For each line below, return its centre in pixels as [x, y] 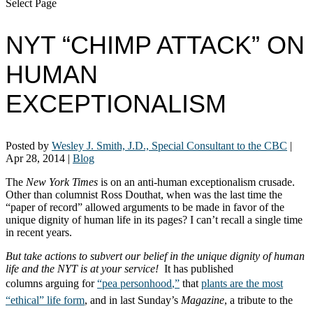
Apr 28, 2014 [35, 158]
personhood [146, 283]
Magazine [203, 300]
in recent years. [39, 232]
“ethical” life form [45, 300]
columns [26, 283]
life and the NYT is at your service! [83, 268]
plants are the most [242, 283]
